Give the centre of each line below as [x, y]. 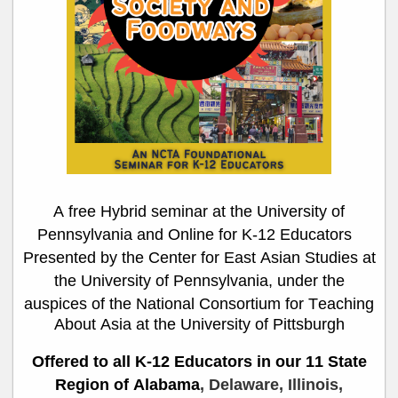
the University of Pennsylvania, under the [199, 281]
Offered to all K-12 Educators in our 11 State [199, 362]
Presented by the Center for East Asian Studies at [199, 258]
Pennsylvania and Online [128, 235]
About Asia [92, 325]
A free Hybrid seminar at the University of [199, 212]
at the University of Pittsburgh [238, 325]
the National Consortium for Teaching [242, 304]
